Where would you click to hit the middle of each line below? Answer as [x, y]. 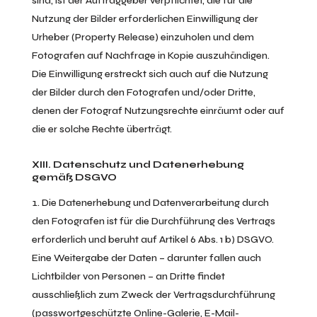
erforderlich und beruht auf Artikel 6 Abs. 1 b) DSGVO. [152, 240]
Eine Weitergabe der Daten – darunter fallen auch [146, 258]
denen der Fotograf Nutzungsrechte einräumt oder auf [158, 111]
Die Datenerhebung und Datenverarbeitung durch [155, 203]
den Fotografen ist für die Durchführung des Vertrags [153, 221]
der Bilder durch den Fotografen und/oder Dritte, [143, 92]
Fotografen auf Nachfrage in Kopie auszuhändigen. [150, 56]
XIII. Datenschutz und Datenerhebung [138, 165]
